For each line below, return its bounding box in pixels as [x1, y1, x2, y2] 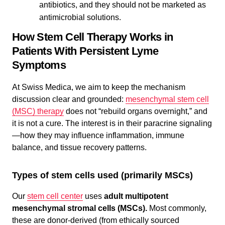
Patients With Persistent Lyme [12, 45, 159, 57]
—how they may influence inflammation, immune [12, 131, 184, 140]
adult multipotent [104, 192, 168, 200]
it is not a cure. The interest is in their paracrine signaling [12, 119, 212, 128]
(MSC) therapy [12, 107, 64, 116]
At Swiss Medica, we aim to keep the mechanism [12, 83, 185, 91]
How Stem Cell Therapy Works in [12, 31, 173, 43]
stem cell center [27, 192, 83, 200]
